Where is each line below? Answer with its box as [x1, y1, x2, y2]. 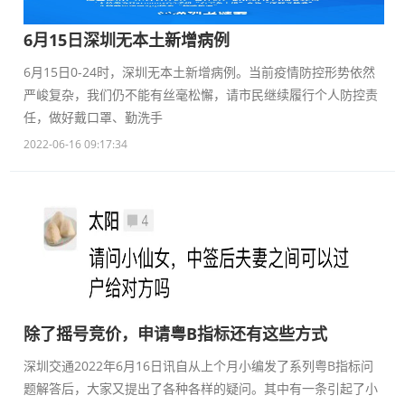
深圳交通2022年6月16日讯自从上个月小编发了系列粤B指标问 [24, 357, 373, 375]
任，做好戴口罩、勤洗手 [24, 108, 163, 127]
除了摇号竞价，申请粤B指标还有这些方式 [24, 323, 327, 345]
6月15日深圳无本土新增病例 [24, 29, 230, 52]
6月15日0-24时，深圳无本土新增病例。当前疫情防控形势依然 [24, 63, 375, 81]
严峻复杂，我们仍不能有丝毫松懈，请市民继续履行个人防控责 [24, 86, 378, 104]
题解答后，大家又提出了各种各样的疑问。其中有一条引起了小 [24, 380, 378, 398]
